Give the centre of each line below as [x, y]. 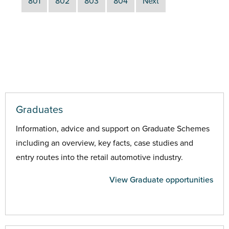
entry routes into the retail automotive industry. [99, 157]
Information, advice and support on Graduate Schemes [113, 129]
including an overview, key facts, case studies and [105, 143]
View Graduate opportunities [161, 180]
